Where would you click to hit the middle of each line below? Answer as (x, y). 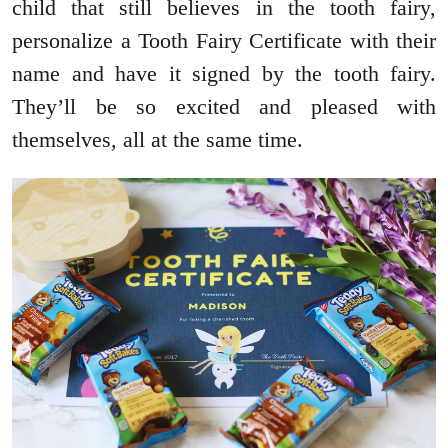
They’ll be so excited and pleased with (224, 107)
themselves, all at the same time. (157, 140)
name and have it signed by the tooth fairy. (224, 74)
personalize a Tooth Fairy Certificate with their (224, 41)
